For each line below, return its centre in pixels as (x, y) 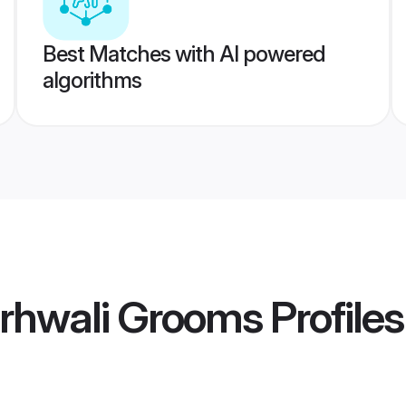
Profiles (333, 317)
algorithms (92, 80)
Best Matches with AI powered (184, 54)
